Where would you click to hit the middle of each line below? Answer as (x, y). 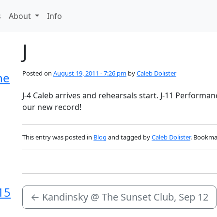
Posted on (38, 73)
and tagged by (129, 137)
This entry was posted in (58, 137)
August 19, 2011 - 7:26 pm (90, 73)
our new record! (52, 107)
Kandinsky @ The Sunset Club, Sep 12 (125, 197)
